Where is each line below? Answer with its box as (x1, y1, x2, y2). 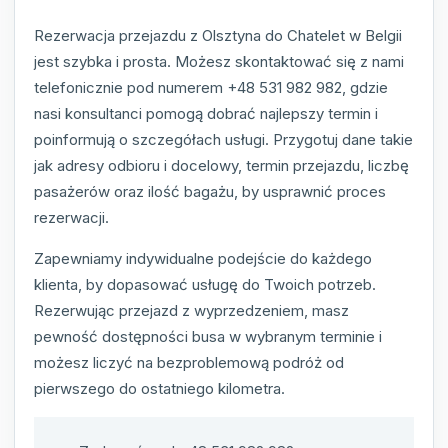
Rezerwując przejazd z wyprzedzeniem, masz (34, 300, 349, 320)
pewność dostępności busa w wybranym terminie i (34, 326, 382, 346)
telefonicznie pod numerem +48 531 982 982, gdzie (34, 77, 388, 97)
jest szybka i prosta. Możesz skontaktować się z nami (34, 51, 404, 71)
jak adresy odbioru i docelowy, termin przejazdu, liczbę (34, 155, 409, 175)
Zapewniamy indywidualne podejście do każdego (34, 248, 372, 268)
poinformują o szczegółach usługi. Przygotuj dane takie (34, 129, 413, 149)
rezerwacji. (34, 207, 109, 227)
